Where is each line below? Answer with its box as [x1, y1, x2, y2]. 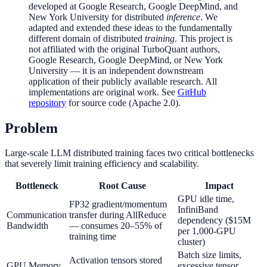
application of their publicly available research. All [29, 76, 217, 86]
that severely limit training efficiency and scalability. [5, 159, 199, 169]
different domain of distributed [29, 33, 145, 44]
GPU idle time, [178, 194, 234, 204]
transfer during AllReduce [69, 210, 166, 221]
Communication [7, 210, 67, 221]
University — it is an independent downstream [29, 65, 203, 76]
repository [29, 97, 66, 108]
